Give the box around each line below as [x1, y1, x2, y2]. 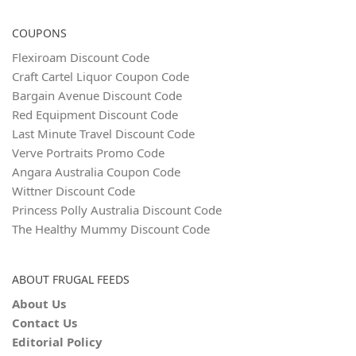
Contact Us [12, 315, 77, 331]
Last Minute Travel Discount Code [12, 126, 195, 142]
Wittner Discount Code [12, 183, 135, 199]
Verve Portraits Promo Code [12, 145, 164, 161]
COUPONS [12, 25, 67, 41]
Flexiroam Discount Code [12, 49, 149, 66]
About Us [12, 296, 66, 312]
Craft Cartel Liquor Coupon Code [12, 68, 189, 85]
